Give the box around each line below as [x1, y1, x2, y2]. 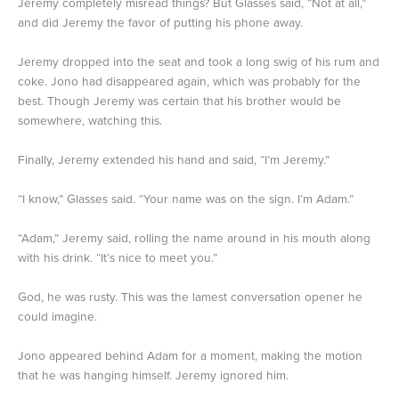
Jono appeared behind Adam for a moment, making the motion [18, 347, 362, 363]
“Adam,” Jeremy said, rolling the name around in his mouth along [18, 230, 370, 246]
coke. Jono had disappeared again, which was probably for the [18, 74, 361, 90]
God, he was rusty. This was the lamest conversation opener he [18, 289, 362, 305]
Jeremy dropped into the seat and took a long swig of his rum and [18, 54, 379, 70]
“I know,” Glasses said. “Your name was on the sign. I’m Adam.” [18, 191, 354, 207]
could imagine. [18, 308, 97, 324]
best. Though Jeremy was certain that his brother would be [18, 94, 341, 110]
